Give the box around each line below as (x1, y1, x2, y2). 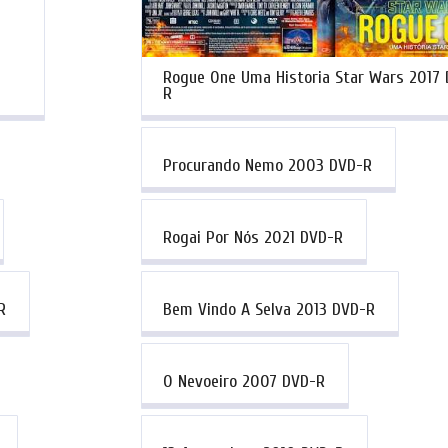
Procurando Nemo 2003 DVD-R (163, 154, 373, 176)
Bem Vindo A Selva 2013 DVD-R (163, 299, 376, 321)
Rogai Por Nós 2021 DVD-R (163, 226, 344, 248)
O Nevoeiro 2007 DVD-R (163, 371, 326, 393)
